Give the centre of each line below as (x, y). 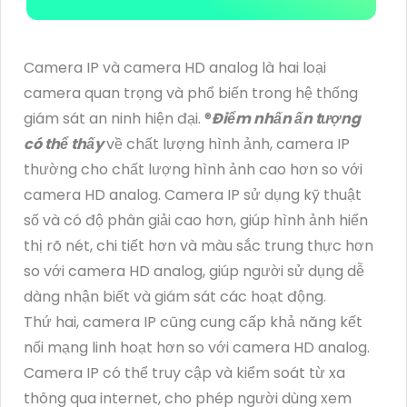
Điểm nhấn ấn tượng (286, 118)
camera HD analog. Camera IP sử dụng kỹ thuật (193, 194)
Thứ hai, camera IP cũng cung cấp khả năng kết (193, 322)
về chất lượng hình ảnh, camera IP (228, 144)
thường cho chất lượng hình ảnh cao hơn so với (193, 169)
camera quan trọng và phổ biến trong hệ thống (191, 93)
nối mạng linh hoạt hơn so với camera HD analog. (197, 347)
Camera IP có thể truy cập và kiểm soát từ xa (184, 372)
